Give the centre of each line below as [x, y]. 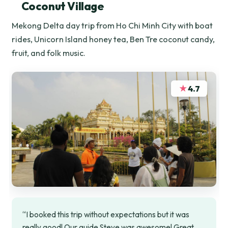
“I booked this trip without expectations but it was [106, 215]
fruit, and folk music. [49, 53]
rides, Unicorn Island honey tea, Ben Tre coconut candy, [113, 39]
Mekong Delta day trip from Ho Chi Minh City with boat [112, 26]
